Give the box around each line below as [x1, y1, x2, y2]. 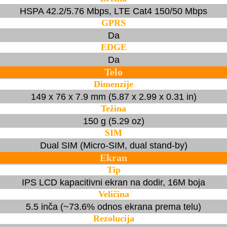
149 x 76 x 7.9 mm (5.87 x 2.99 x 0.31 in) [30, 91, 197, 102]
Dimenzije [94, 79, 133, 89]
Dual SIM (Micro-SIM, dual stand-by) [40, 140, 187, 150]
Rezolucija [93, 213, 134, 223]
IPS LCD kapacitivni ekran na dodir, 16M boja [22, 177, 205, 187]
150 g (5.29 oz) [83, 116, 144, 126]
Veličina [98, 188, 129, 199]
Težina [101, 103, 126, 113]
